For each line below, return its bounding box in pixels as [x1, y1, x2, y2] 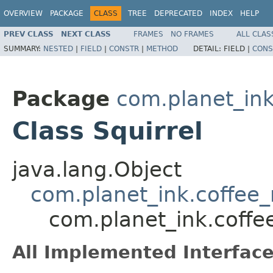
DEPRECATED [154, 9, 202, 18]
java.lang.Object [12, 157, 182, 182]
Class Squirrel [12, 117, 203, 145]
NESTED [43, 44, 73, 53]
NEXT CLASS [61, 29, 111, 38]
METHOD [146, 44, 178, 53]
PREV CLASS [4, 29, 54, 38]
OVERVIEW [4, 9, 43, 18]
